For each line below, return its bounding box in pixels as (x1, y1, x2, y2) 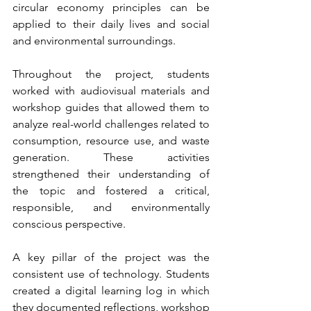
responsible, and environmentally (12, 201, 210, 214)
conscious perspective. (12, 217, 126, 230)
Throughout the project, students (12, 67, 210, 81)
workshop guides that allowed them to (12, 101, 210, 114)
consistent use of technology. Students (12, 267, 210, 280)
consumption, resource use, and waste (12, 134, 210, 147)
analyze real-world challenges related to (12, 117, 210, 131)
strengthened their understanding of (12, 167, 210, 180)
